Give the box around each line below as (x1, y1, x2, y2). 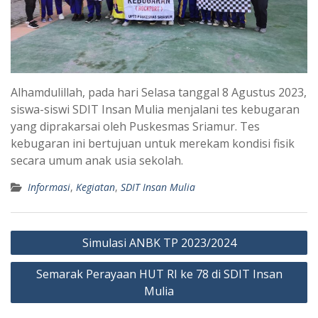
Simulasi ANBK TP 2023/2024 (82, 235, 236, 251)
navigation (10, 246, 84, 264)
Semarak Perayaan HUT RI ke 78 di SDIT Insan (35, 266, 283, 283)
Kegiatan (76, 180, 115, 194)
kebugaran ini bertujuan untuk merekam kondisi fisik (11, 136, 295, 152)
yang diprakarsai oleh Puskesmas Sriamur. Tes (11, 119, 260, 135)
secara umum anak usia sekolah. (11, 153, 183, 169)
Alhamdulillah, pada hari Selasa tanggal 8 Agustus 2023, (11, 84, 307, 101)
